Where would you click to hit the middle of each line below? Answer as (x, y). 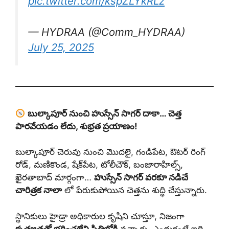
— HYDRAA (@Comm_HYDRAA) (107, 32)
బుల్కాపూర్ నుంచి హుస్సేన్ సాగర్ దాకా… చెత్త (105, 113)
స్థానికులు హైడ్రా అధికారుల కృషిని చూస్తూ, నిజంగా (100, 216)
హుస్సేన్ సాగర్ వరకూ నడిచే (141, 178)
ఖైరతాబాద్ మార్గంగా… (55, 178)
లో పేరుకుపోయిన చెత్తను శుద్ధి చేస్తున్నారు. (134, 190)
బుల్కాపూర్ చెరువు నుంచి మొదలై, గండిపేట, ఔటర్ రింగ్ (110, 152)
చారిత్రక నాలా (39, 190)
